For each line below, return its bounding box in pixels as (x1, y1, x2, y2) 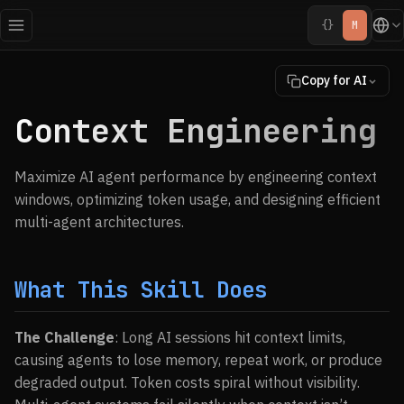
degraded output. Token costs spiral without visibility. (14, 373, 360, 391)
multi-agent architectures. (14, 213, 184, 231)
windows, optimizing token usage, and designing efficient (14, 190, 381, 208)
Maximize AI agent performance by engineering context (14, 168, 377, 186)
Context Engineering (14, 109, 376, 152)
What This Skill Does (14, 276, 267, 304)
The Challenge (14, 328, 115, 346)
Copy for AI (301, 72, 367, 88)
